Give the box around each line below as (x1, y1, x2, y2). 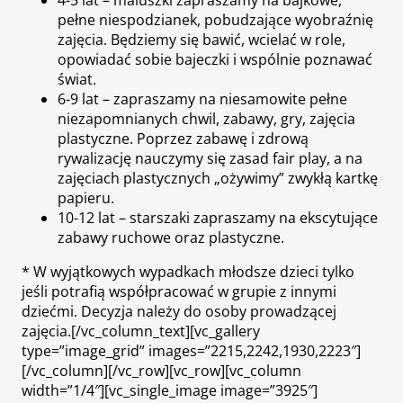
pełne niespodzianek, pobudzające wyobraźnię (58, 9, 373, 30)
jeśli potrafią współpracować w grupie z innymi (22, 281, 336, 301)
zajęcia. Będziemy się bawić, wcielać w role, (58, 29, 345, 49)
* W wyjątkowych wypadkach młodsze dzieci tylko (22, 261, 354, 282)
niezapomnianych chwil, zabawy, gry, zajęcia (58, 108, 355, 129)
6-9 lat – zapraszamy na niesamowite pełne (58, 88, 347, 109)
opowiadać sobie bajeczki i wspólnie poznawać (58, 49, 372, 69)
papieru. (58, 187, 114, 208)
